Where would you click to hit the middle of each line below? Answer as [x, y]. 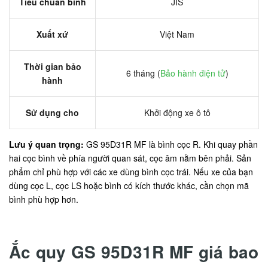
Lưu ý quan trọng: [46, 144]
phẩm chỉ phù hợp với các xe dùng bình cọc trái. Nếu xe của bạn [131, 172]
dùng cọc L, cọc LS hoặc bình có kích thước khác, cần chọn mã [129, 185]
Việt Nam [177, 34]
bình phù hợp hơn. [44, 199]
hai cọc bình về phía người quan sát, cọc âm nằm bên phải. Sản [130, 158]
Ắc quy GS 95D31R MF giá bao [134, 252]
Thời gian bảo [52, 66]
